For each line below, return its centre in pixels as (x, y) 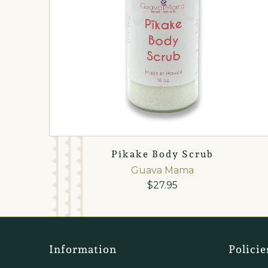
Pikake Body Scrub (163, 154)
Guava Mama (163, 170)
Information (83, 249)
